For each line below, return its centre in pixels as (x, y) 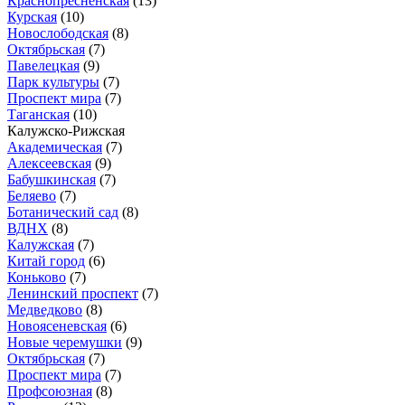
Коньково (37, 277)
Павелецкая (43, 65)
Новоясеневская (57, 325)
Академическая (55, 146)
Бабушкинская (52, 179)
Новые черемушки (65, 342)
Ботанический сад (63, 212)
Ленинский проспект (73, 293)
